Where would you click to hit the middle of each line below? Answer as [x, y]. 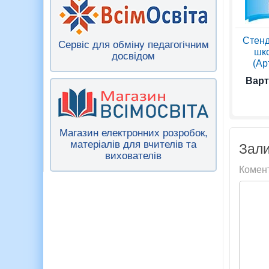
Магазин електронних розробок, [133, 133]
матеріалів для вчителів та [133, 145]
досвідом [133, 56]
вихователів [133, 156]
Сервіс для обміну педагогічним [133, 45]
